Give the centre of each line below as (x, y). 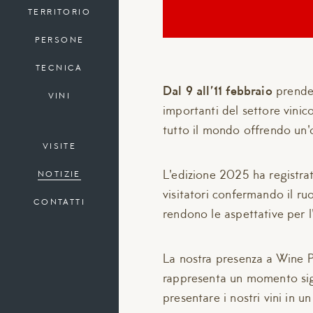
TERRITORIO (59, 13)
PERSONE (59, 41)
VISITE (59, 147)
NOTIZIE (59, 175)
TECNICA (59, 69)
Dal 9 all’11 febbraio (218, 93)
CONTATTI (59, 203)
